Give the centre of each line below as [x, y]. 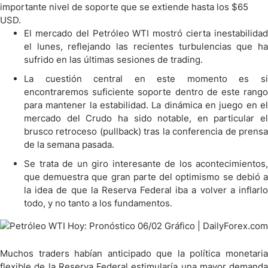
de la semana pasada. [69, 144]
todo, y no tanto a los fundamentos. [98, 203]
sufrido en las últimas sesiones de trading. [113, 60]
